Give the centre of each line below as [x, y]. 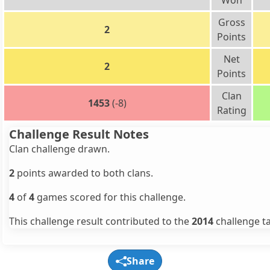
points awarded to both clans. [84, 173]
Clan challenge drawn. [59, 149]
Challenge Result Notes [79, 134]
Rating [231, 111]
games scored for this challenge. [110, 197]
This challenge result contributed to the [100, 221]
